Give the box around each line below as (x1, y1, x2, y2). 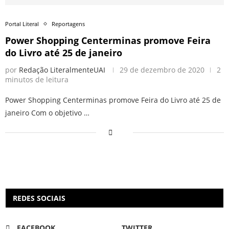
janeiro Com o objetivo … (5, 108, 89, 118)
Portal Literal (5, 20, 39, 28)
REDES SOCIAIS (13, 193, 65, 203)
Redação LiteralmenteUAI (19, 65, 105, 75)
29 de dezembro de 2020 (120, 65, 204, 75)
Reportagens (52, 20, 85, 28)
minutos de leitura (5, 75, 68, 85)
